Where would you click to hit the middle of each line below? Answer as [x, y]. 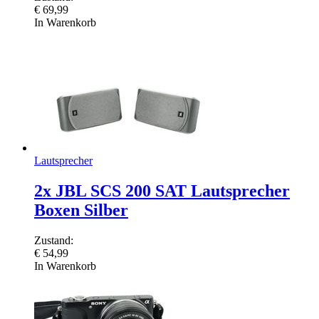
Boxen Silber [81, 210]
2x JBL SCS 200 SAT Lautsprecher [162, 191]
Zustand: [54, 241]
